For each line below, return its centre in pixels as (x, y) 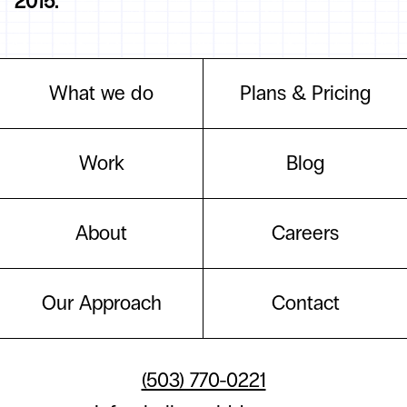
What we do (101, 93)
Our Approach (101, 303)
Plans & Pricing (305, 93)
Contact (305, 303)
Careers (305, 233)
